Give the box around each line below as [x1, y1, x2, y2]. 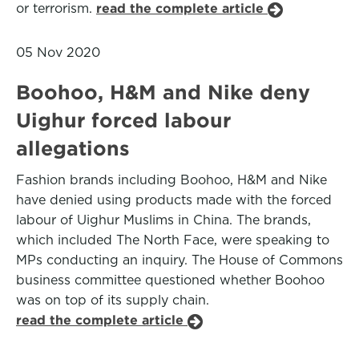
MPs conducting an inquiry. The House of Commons [16, 252, 343, 268]
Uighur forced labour [16, 109, 231, 131]
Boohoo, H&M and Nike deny [16, 81, 310, 103]
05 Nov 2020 [16, 45, 100, 60]
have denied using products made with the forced [16, 192, 332, 208]
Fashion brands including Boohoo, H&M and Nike [16, 172, 327, 188]
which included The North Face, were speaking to [16, 232, 329, 248]
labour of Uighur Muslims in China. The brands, [16, 212, 311, 228]
